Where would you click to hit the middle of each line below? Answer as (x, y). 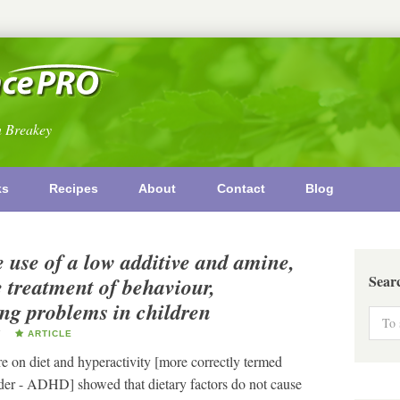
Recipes (73, 188)
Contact (241, 188)
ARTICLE (48, 334)
